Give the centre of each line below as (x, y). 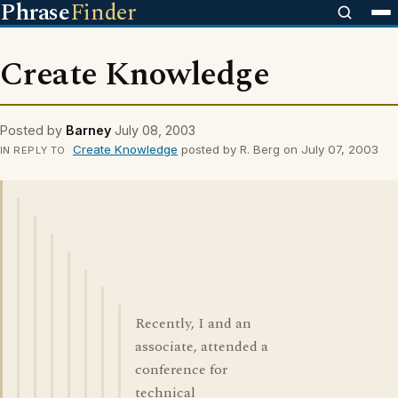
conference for (181, 370)
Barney (88, 130)
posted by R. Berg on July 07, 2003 (278, 149)
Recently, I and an (193, 323)
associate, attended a (202, 346)
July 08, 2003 (155, 130)
